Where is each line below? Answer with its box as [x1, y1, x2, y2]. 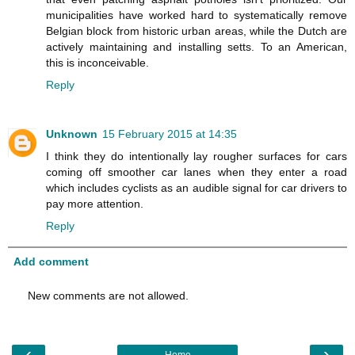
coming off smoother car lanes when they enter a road [46, 165, 347, 178]
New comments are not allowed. [28, 289, 189, 303]
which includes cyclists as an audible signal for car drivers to [46, 181, 347, 194]
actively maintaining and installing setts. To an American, [46, 40, 347, 53]
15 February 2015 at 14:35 [102, 127, 237, 140]
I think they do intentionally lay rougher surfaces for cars [46, 149, 347, 162]
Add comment [13, 255, 90, 269]
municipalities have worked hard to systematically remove [46, 8, 347, 21]
